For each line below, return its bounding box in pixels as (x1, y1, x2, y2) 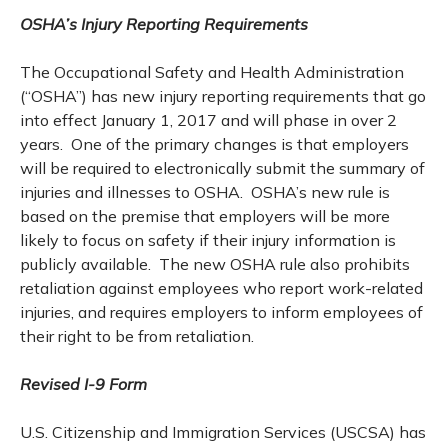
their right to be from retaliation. (20, 326, 254, 346)
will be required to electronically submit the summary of (20, 158, 425, 178)
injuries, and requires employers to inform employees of (20, 302, 423, 322)
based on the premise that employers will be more (20, 206, 390, 226)
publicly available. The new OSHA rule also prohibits (20, 254, 410, 274)
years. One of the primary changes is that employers (20, 134, 409, 154)
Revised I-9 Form (20, 374, 147, 394)
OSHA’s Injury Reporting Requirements (20, 14, 308, 34)
